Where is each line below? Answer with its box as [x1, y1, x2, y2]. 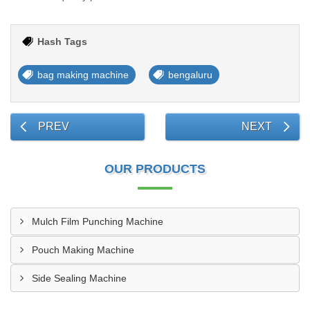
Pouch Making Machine [32, 244, 134, 255]
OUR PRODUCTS [104, 162, 206, 176]
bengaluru [168, 69, 212, 80]
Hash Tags [37, 36, 87, 47]
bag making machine [37, 69, 129, 80]
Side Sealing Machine [32, 273, 127, 284]
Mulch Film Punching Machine [32, 216, 163, 227]
